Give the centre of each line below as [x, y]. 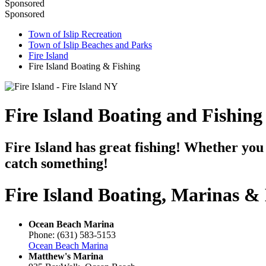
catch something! [56, 163]
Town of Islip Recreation [75, 34]
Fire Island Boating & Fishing [84, 66]
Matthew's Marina [66, 256]
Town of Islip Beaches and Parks [90, 45]
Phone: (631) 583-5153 [72, 235]
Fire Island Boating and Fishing [134, 115]
